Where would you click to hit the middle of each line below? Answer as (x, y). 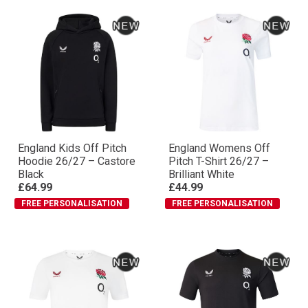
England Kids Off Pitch (72, 148)
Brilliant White (201, 174)
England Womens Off (219, 148)
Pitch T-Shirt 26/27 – (219, 161)
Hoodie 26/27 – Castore (77, 161)
